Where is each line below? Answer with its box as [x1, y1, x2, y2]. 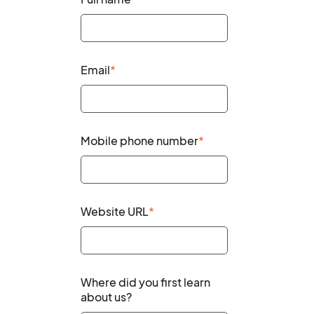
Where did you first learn [81, 274, 210, 289]
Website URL [81, 203, 149, 219]
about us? [81, 289, 132, 304]
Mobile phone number [81, 132, 198, 148]
